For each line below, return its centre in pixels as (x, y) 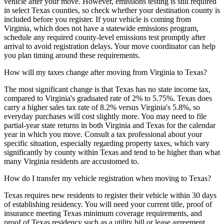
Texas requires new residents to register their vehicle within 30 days (110, 195)
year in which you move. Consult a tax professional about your (103, 134)
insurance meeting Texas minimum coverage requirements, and (103, 213)
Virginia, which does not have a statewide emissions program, (101, 28)
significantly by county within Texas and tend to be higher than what (112, 152)
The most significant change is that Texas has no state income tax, (107, 89)
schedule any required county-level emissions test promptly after (105, 37)
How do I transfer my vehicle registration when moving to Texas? (107, 178)
